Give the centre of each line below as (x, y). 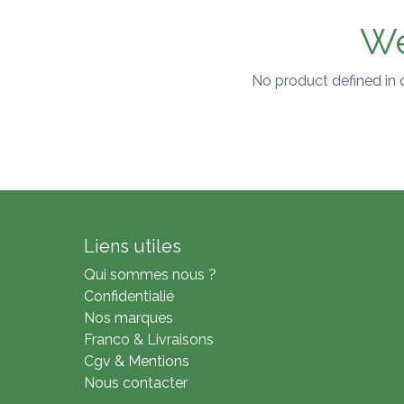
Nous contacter (135, 383)
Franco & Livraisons (148, 340)
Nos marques (128, 318)
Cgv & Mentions (136, 361)
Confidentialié (129, 296)
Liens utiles (132, 246)
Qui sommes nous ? (150, 275)
